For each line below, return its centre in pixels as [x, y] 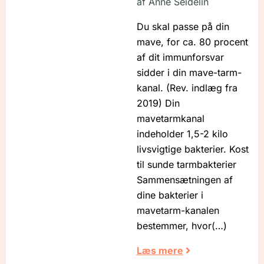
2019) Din [158, 103]
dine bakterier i [170, 195]
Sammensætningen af [184, 180]
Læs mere [160, 251]
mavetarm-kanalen [178, 211]
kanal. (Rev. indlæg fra [187, 88]
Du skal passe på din [183, 27]
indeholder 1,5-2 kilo [182, 134]
